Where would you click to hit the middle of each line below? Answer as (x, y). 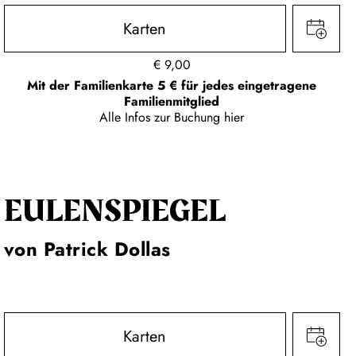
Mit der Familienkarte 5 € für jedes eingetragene (172, 86)
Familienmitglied (172, 102)
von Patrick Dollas (87, 250)
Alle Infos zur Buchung (162, 118)
